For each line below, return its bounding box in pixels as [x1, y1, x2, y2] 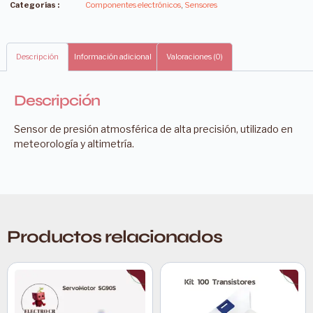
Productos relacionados [7, 226, 222, 247]
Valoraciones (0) [166, 51, 223, 61]
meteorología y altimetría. [14, 137, 134, 150]
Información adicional [73, 51, 152, 61]
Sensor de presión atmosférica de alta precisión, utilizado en [14, 122, 293, 135]
